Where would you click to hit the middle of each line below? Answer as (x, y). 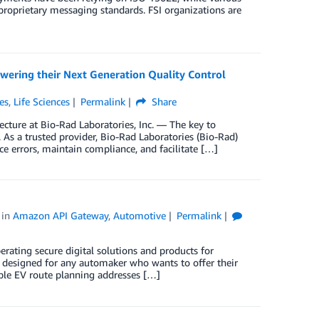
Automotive (140, 215)
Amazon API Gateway (61, 215)
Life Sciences (42, 101)
